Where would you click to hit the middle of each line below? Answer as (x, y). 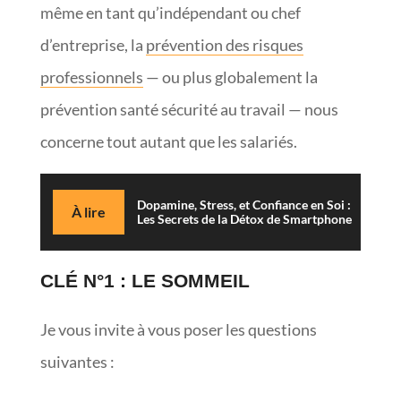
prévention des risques (224, 44)
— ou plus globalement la (230, 77)
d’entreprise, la (93, 44)
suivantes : (78, 361)
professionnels (91, 77)
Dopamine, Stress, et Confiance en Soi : (243, 204)
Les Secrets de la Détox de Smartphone (244, 218)
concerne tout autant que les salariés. (168, 141)
